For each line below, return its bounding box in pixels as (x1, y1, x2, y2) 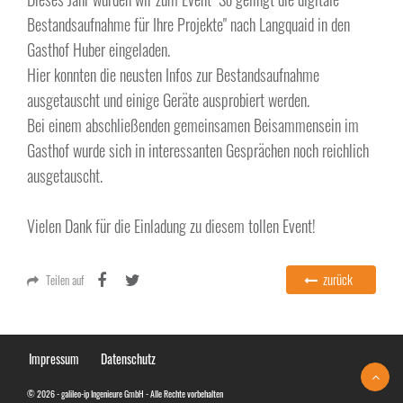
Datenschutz (101, 349, 156, 368)
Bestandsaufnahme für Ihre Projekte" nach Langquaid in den (27, 13, 350, 36)
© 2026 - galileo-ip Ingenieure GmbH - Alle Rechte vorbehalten (27, 387, 223, 400)
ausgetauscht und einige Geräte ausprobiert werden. (27, 88, 309, 112)
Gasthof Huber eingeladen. (27, 38, 170, 61)
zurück (323, 269, 353, 289)
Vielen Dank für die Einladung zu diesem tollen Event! (27, 214, 316, 237)
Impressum (29, 349, 79, 368)
